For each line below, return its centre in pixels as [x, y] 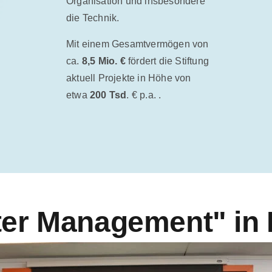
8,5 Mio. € [104, 61]
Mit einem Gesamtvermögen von [138, 44]
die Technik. [93, 18]
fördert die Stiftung [167, 61]
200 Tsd [107, 95]
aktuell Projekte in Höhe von [129, 78]
